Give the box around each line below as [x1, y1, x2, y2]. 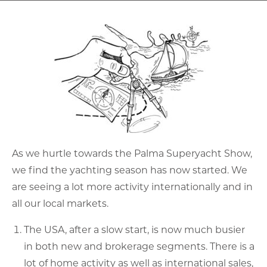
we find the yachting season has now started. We [12, 163, 247, 176]
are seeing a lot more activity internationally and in [12, 180, 253, 193]
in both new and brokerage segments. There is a [24, 240, 254, 252]
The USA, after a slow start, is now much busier [24, 223, 245, 235]
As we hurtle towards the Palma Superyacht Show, [12, 147, 252, 159]
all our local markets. [12, 197, 108, 209]
